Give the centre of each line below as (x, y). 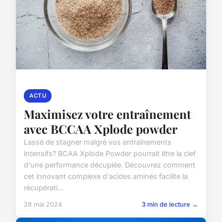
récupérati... (44, 188)
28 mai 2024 (43, 205)
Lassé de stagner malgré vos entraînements (98, 142)
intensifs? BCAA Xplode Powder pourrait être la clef (110, 154)
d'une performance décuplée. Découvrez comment (110, 165)
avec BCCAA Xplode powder (101, 129)
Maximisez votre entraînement (107, 114)
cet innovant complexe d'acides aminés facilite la (106, 176)
